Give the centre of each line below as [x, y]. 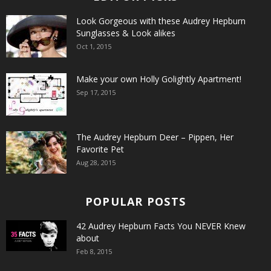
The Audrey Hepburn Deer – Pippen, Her [155, 137]
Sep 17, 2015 [96, 92]
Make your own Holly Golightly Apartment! [159, 79]
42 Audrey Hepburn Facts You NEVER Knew [161, 226]
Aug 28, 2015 [96, 162]
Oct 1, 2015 [94, 46]
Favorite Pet [100, 149]
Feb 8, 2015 [94, 251]
